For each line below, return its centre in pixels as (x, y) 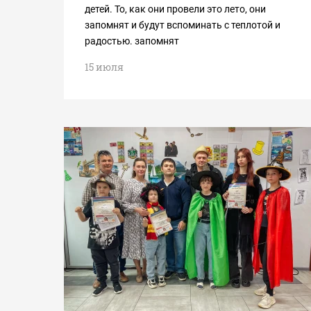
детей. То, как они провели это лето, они (175, 9)
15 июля (104, 67)
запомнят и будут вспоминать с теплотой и (183, 25)
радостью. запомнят (132, 41)
